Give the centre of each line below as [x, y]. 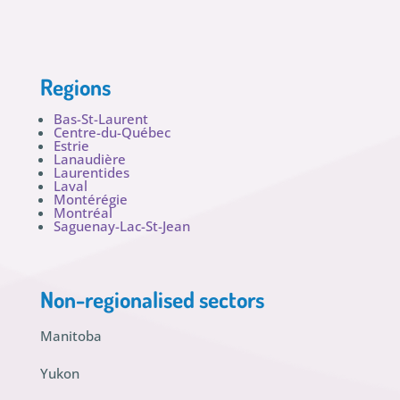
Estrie [71, 146]
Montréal [83, 213]
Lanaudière [89, 159]
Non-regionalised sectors [152, 299]
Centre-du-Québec [112, 133]
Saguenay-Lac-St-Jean [121, 226]
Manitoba [71, 335]
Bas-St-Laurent [100, 119]
